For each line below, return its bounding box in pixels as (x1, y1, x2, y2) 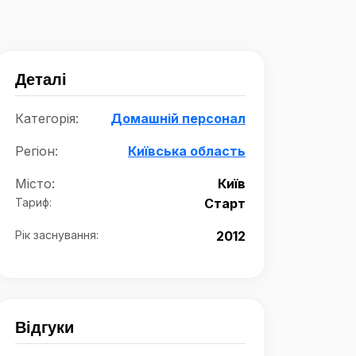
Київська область (128, 143, 246, 159)
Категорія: (15, 110, 79, 126)
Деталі (15, 69, 67, 89)
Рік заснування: (15, 228, 99, 242)
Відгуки (15, 317, 74, 337)
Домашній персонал (110, 110, 246, 126)
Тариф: (15, 195, 52, 209)
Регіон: (15, 143, 58, 159)
